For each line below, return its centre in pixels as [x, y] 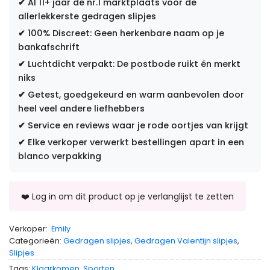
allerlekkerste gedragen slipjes [87, 16]
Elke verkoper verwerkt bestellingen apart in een [135, 142]
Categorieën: [36, 240]
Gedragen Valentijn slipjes [186, 240]
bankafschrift [49, 47]
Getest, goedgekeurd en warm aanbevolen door [135, 94]
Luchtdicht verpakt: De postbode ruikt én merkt [133, 64]
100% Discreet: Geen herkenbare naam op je [125, 33]
